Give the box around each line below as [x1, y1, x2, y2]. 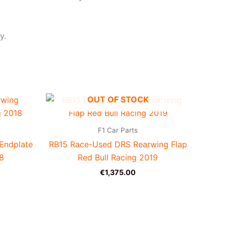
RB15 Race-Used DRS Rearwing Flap [48, 139, 187, 150]
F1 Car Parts [98, 126, 138, 134]
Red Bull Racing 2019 [78, 152, 158, 163]
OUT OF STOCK [87, 94, 149, 104]
